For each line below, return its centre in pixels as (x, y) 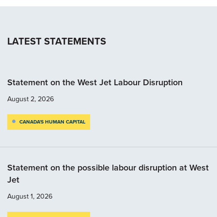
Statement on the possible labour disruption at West (108, 167)
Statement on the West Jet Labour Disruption (95, 82)
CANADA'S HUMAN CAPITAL (52, 122)
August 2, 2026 (31, 99)
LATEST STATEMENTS (57, 41)
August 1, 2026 (30, 196)
